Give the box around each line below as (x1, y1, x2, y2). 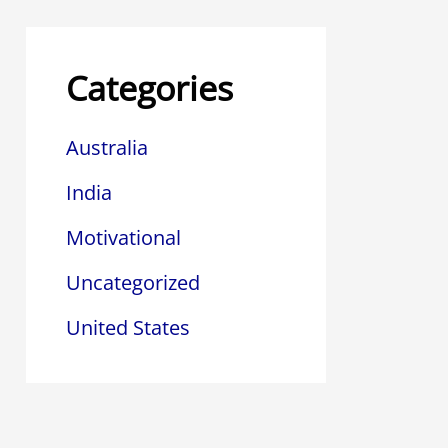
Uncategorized (66, 269, 200, 297)
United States (66, 314, 190, 342)
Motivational (66, 224, 181, 252)
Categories (66, 65, 233, 112)
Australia (66, 134, 148, 162)
